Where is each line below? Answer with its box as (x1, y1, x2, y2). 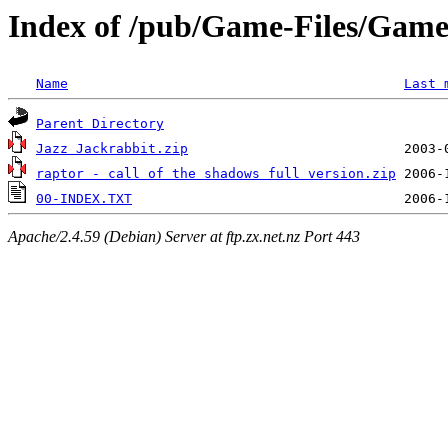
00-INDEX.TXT (36, 191, 132, 207)
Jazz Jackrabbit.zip (36, 141, 188, 157)
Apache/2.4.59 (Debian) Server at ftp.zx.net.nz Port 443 (8, 227, 360, 245)
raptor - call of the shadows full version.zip (36, 166, 396, 182)
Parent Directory (36, 116, 164, 132)
